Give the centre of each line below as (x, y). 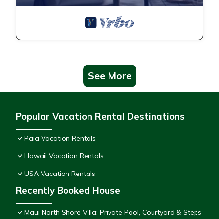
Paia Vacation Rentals (60, 139)
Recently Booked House (68, 190)
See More (109, 76)
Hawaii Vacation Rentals (64, 156)
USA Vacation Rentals (60, 174)
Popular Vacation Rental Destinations (100, 117)
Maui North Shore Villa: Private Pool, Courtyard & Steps (113, 212)
